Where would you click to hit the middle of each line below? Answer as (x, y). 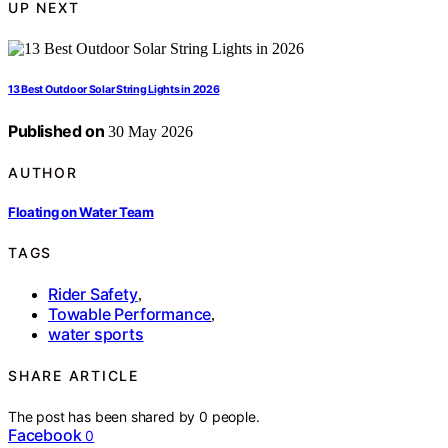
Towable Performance (130, 314)
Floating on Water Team (81, 212)
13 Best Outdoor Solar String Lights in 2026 (114, 89)
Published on (56, 130)
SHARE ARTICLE (73, 376)
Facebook (45, 434)
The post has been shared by (104, 416)
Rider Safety (93, 294)
